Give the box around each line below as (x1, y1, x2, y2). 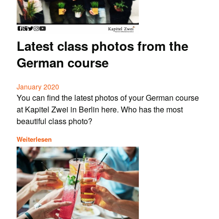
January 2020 (16, 82, 59, 92)
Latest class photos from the (16, 37, 188, 55)
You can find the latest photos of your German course (16, 92, 199, 104)
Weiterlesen (16, 134, 52, 144)
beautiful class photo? (16, 115, 92, 127)
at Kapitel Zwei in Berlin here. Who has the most (16, 104, 183, 115)
